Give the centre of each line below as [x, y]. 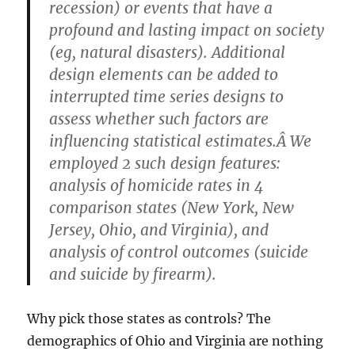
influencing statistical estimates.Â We [181, 141]
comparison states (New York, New [172, 207]
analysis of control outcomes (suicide [179, 252]
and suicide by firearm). [133, 274]
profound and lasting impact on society [187, 30]
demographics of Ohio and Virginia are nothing [176, 340]
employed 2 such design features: [165, 163]
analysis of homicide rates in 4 [157, 185]
